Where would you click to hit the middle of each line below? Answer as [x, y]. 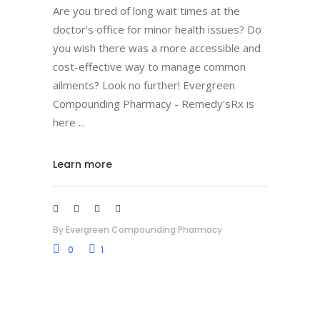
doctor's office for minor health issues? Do [157, 29]
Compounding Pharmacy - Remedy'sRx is [154, 104]
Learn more [82, 164]
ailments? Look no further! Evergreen [144, 85]
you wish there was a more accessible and [157, 48]
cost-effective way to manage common [149, 66]
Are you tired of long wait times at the [146, 11]
